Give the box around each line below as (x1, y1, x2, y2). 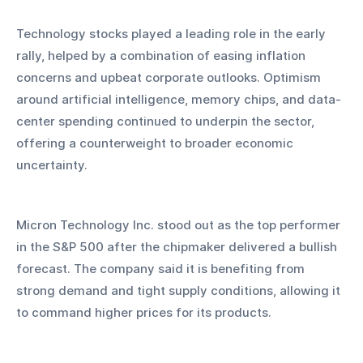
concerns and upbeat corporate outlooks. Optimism (16, 70, 324, 86)
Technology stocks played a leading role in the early (16, 26, 329, 42)
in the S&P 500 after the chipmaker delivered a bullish (16, 239, 340, 255)
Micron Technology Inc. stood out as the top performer (16, 217, 344, 233)
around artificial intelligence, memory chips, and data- (16, 92, 341, 108)
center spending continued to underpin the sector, (16, 113, 318, 130)
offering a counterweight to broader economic (16, 135, 297, 152)
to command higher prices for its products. (16, 305, 275, 321)
